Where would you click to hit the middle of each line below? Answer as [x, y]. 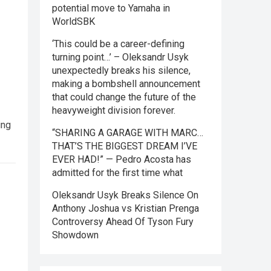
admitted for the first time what [117, 173]
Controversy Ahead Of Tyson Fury [123, 222]
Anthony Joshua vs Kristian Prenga [126, 208]
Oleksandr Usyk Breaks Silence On [125, 195]
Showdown [75, 235]
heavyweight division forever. [114, 110]
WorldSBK [73, 21]
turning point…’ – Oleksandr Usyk [120, 57]
